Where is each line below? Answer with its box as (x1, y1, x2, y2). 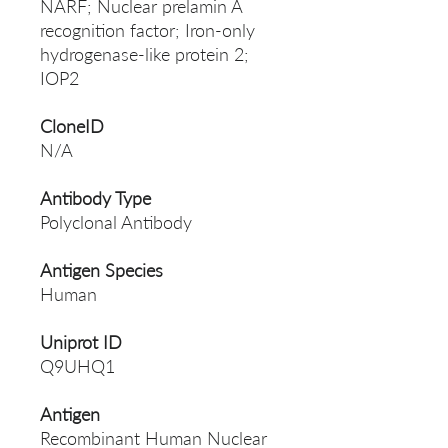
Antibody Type (40, 187, 151, 210)
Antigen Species (40, 259, 163, 282)
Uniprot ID (40, 331, 122, 354)
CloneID (40, 115, 104, 138)
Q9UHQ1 (40, 355, 115, 378)
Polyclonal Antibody (40, 211, 192, 234)
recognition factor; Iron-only (40, 19, 255, 42)
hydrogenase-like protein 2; (40, 43, 249, 66)
